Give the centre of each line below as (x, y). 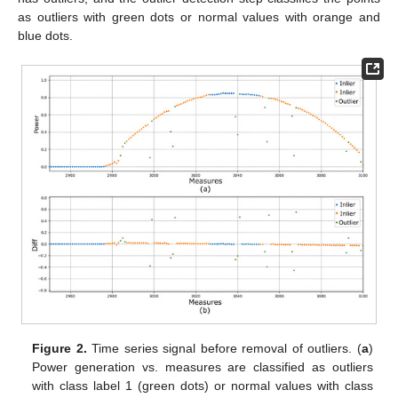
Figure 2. (60, 349)
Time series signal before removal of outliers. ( (224, 349)
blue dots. (45, 36)
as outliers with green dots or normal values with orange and (199, 17)
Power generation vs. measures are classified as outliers (203, 367)
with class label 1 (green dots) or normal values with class (203, 386)
